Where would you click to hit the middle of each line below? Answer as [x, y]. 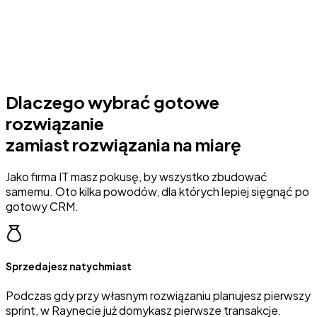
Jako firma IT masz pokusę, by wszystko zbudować [137, 176]
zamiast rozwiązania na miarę [123, 144]
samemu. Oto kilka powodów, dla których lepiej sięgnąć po [157, 191]
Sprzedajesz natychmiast [69, 266]
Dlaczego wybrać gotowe [113, 102]
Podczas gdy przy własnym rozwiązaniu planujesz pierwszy [158, 295]
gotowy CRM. [42, 206]
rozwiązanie [55, 123]
